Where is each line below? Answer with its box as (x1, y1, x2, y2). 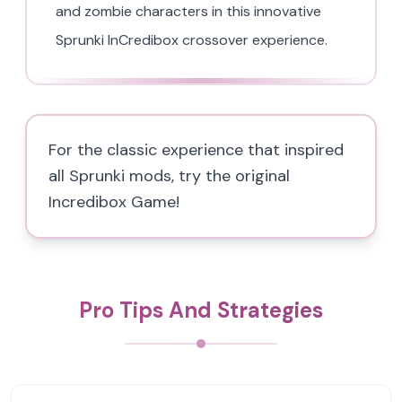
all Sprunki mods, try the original (48, 165, 290, 187)
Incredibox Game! (48, 191, 179, 213)
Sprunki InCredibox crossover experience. (56, 31, 328, 49)
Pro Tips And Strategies (79, 296, 323, 324)
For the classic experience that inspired (48, 139, 344, 161)
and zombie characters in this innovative (56, 2, 321, 21)
